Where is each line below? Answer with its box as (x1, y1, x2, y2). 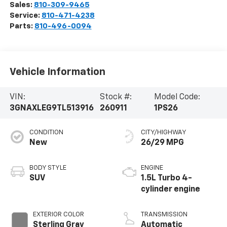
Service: (9, 11, 42, 19)
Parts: (9, 22, 34, 30)
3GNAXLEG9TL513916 (9, 104, 94, 112)
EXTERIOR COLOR (32, 211, 84, 218)
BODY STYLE (29, 164, 66, 171)
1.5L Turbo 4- (141, 174, 192, 182)
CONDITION (29, 129, 63, 136)
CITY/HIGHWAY (141, 129, 186, 136)
